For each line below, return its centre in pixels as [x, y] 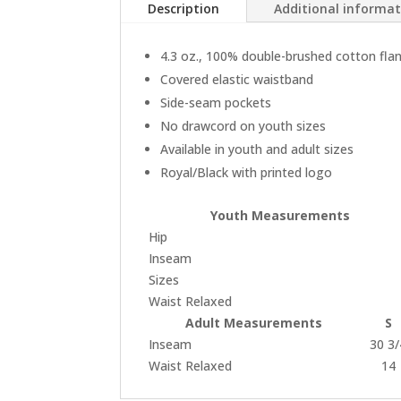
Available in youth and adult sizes [257, 149]
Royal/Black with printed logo [247, 172]
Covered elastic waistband [237, 79]
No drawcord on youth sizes [243, 125]
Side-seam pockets [216, 102]
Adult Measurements [253, 322]
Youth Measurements [281, 215]
